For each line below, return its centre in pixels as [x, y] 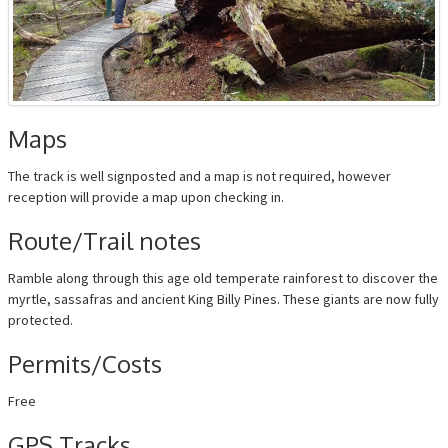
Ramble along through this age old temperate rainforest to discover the [223, 277]
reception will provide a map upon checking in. [146, 196]
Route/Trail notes [104, 240]
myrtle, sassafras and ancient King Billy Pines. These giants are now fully [223, 298]
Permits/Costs [85, 363]
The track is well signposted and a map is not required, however [199, 175]
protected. [40, 319]
